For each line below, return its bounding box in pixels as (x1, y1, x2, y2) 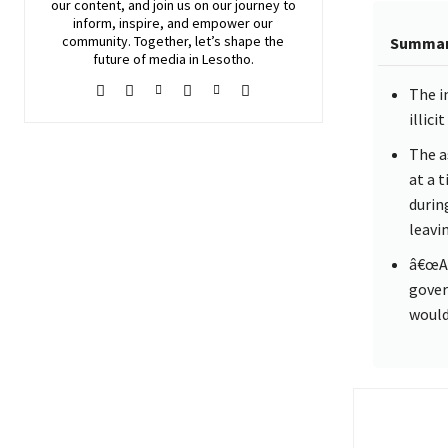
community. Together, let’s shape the (62, 32, 285, 51)
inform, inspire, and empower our (73, 14, 274, 33)
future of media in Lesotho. (92, 50, 254, 69)
